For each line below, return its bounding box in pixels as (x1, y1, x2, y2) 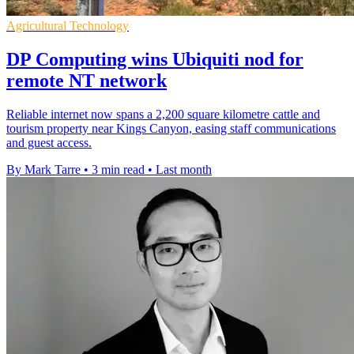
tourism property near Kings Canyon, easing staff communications (6, 122, 336, 136)
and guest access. (6, 136, 92, 150)
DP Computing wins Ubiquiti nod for (6, 49, 303, 70)
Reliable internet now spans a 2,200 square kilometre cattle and (6, 107, 320, 122)
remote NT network (6, 70, 167, 92)
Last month (156, 163, 212, 177)
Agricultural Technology (6, 19, 129, 33)
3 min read (92, 163, 145, 177)
